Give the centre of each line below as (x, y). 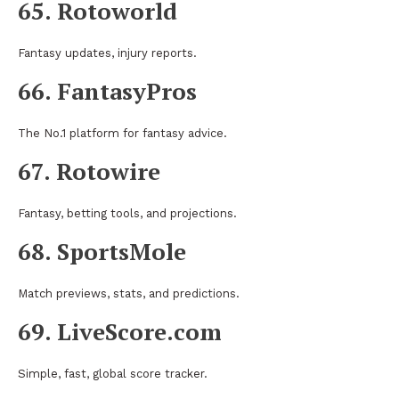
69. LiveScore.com (120, 331)
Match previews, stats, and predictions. (129, 293)
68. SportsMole (102, 251)
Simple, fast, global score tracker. (113, 373)
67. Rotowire (89, 171)
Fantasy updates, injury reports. (107, 53)
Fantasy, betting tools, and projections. (127, 213)
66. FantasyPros (107, 90)
